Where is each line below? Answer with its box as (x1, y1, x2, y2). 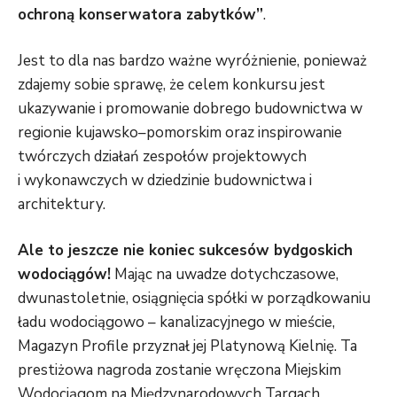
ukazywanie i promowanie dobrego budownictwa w (18, 97, 362, 119)
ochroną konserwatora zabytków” (18, 4, 263, 25)
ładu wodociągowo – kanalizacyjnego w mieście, (18, 311, 335, 332)
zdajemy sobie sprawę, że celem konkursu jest (18, 74, 325, 95)
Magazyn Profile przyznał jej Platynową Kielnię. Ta (18, 335, 357, 356)
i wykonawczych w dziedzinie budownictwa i (18, 169, 312, 191)
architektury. (18, 193, 105, 214)
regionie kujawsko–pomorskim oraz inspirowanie (18, 121, 342, 143)
